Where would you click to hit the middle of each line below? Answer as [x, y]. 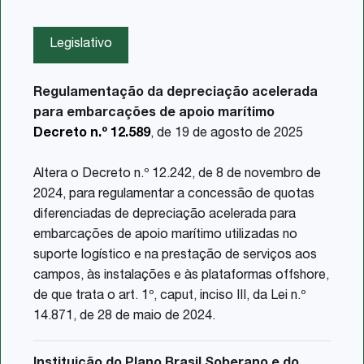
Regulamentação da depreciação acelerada [175, 93]
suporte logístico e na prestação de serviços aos [175, 256]
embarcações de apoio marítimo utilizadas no [165, 235]
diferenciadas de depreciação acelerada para [165, 215]
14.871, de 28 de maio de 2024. [124, 316]
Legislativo [81, 44]
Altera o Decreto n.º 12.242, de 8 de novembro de [177, 174]
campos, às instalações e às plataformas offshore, [181, 276]
